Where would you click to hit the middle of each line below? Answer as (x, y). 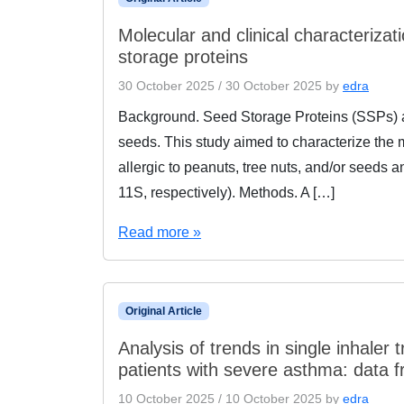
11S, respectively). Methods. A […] (226, 193)
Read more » (160, 232)
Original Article (163, 311)
